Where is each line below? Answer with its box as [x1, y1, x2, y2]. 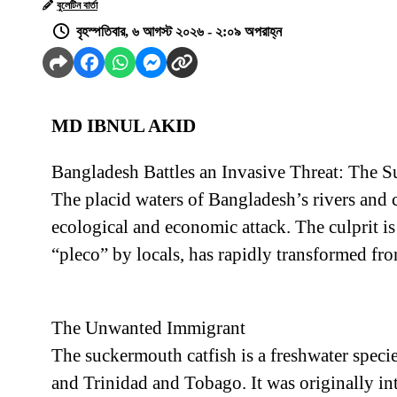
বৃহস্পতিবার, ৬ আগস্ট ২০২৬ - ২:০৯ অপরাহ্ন [76, 24, 282, 40]
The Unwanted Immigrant [51, 317, 245, 339]
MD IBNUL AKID [51, 115, 196, 137]
